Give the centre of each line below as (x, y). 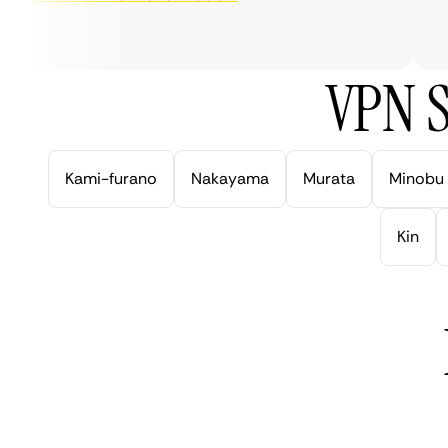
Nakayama (230, 178)
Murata (329, 178)
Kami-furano (111, 178)
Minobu (416, 178)
